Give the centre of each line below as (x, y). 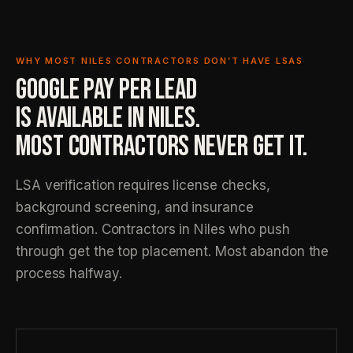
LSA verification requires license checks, (143, 185)
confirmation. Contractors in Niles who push (153, 229)
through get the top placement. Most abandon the (173, 251)
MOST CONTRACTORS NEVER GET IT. (162, 147)
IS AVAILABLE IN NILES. (108, 119)
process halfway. (69, 273)
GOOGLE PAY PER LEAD (107, 90)
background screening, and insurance (135, 207)
